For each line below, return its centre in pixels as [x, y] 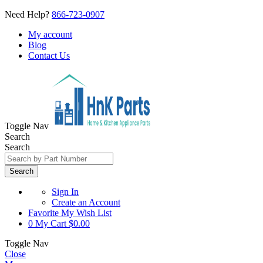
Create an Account [86, 202]
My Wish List [86, 213]
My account [50, 34]
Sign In [65, 192]
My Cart [51, 223]
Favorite [43, 213]
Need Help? [28, 14]
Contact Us [49, 55]
